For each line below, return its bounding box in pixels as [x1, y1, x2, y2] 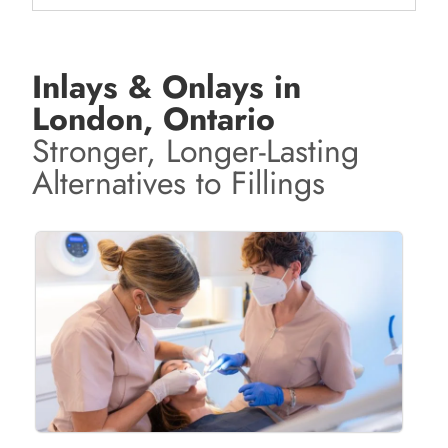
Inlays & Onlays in [32, 64, 302, 111]
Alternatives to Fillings [32, 160, 326, 207]
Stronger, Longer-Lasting [32, 128, 360, 175]
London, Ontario [32, 96, 276, 143]
